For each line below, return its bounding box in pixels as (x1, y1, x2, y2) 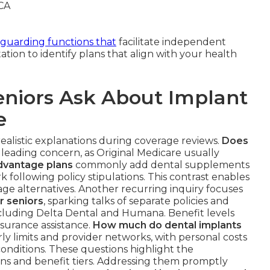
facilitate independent (116, 36, 226, 48)
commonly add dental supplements (73, 159, 250, 171)
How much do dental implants (93, 219, 242, 231)
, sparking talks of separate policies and (43, 195, 229, 207)
